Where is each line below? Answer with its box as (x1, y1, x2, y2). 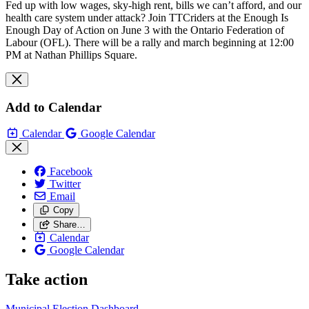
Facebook (50, 166, 92, 178)
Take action (6, 270, 88, 289)
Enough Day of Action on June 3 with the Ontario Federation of (6, 23, 284, 36)
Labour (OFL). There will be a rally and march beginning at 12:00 (6, 36, 294, 48)
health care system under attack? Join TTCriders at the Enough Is (6, 11, 288, 23)
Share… (52, 219, 86, 230)
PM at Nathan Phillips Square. (6, 48, 137, 61)
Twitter (50, 178, 81, 190)
